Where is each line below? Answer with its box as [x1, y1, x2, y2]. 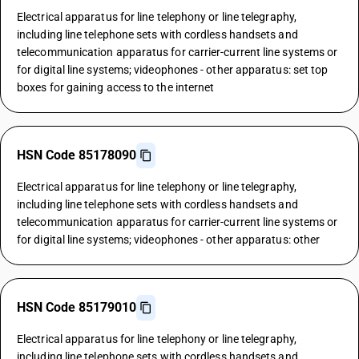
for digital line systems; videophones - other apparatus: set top [17, 63, 329, 76]
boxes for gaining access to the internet [17, 81, 215, 94]
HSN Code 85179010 [17, 300, 136, 315]
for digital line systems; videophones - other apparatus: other [17, 233, 321, 246]
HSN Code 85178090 [17, 147, 136, 163]
